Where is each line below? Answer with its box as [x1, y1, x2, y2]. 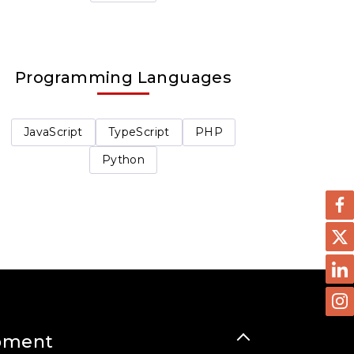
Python [101, 153, 145, 168]
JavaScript [23, 125, 83, 140]
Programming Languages [14, 68, 232, 88]
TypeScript [107, 125, 170, 140]
